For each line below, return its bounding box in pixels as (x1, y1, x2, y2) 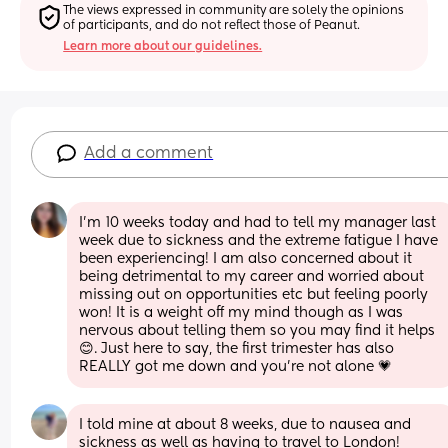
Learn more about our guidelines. (63, 40, 263, 53)
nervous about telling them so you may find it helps (79, 323, 436, 338)
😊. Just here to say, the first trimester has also (79, 341, 395, 356)
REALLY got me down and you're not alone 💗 (79, 359, 393, 374)
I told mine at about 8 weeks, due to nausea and (79, 417, 412, 432)
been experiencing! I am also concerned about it (79, 251, 413, 266)
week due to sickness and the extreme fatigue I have (79, 233, 439, 248)
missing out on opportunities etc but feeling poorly (79, 287, 429, 302)
